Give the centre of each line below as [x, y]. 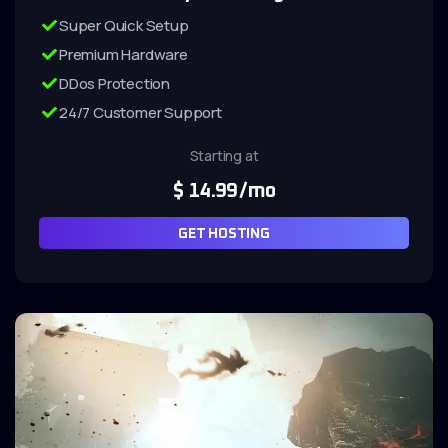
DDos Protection [114, 83]
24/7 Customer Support [140, 112]
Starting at [224, 155]
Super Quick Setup [124, 25]
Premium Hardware [123, 54]
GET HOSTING [224, 234]
